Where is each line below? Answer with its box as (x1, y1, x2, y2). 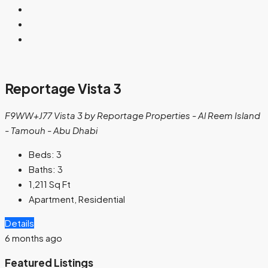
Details (5, 217, 34, 229)
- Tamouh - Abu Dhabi (5, 124, 98, 136)
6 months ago (5, 232, 62, 243)
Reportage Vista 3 (5, 80, 121, 98)
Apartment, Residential (29, 193, 125, 205)
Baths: (29, 163, 56, 175)
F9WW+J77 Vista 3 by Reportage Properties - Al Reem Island (5, 109, 260, 121)
